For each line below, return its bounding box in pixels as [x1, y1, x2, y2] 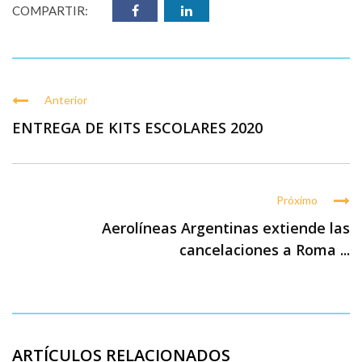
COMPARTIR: [12, 3, 88, 18]
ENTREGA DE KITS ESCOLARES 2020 [12, 118, 263, 137]
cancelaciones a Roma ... [179, 240, 350, 259]
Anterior [44, 93, 87, 107]
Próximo [276, 193, 318, 207]
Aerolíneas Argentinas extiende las [102, 218, 350, 238]
